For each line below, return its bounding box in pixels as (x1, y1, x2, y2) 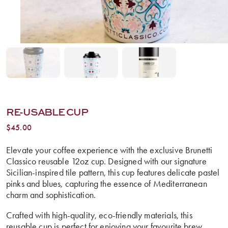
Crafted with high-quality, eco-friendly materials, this (6, 209, 192, 221)
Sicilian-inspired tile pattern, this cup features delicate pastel (6, 166, 220, 178)
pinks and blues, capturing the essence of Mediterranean (6, 178, 207, 189)
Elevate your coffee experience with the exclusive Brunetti (6, 144, 213, 156)
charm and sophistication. (6, 189, 96, 201)
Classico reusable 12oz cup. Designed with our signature (6, 155, 207, 167)
